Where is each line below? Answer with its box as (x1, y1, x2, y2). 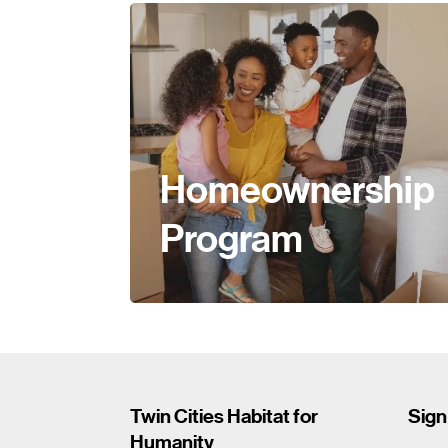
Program (159, 217, 303, 262)
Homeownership (159, 168, 435, 213)
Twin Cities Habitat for (129, 404, 318, 428)
